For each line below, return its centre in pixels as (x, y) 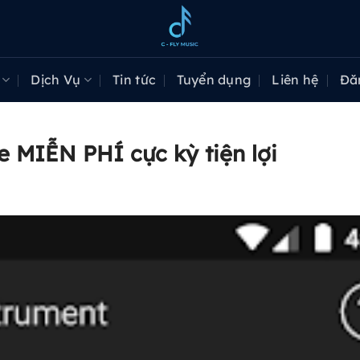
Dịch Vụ (56, 80)
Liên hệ (295, 80)
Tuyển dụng (214, 80)
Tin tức (134, 80)
